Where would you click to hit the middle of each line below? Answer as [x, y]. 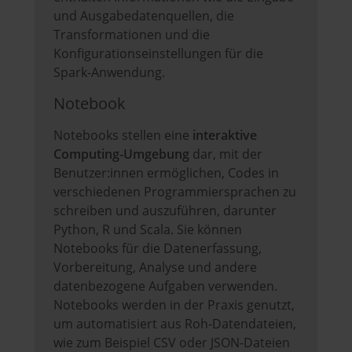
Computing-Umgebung [121, 154]
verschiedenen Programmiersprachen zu [175, 192]
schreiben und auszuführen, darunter [165, 211]
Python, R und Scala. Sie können [148, 230]
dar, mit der [226, 154]
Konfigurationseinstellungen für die [158, 54]
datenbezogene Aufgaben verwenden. [165, 286]
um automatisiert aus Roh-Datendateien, [175, 324]
